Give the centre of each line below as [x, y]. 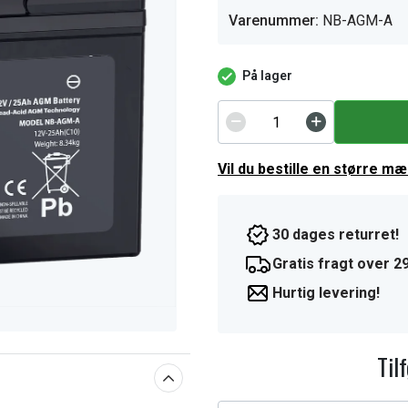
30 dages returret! [336, 235]
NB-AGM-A [357, 20]
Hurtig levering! [326, 293]
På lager [267, 76]
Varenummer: [274, 20]
